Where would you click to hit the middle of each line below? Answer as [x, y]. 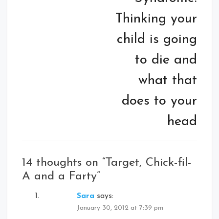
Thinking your [156, 19]
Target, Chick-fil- [149, 163]
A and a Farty [59, 176]
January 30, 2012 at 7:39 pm [120, 208]
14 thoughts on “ [64, 163]
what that [168, 80]
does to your [159, 101]
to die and [166, 60]
